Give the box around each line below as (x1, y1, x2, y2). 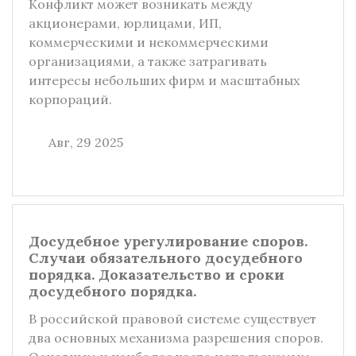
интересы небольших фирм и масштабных (29, 72, 300, 88)
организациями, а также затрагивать (29, 53, 267, 69)
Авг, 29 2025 (48, 134, 123, 150)
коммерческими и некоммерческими (29, 34, 269, 50)
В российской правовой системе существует (29, 311, 316, 327)
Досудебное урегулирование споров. (29, 232, 308, 250)
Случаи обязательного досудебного (29, 249, 303, 267)
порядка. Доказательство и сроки (29, 265, 284, 284)
